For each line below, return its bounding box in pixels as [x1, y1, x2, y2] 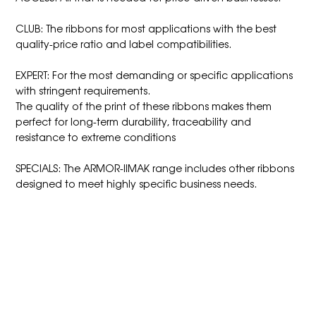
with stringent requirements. [16, 83, 154, 97]
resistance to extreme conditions [16, 129, 176, 144]
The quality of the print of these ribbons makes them [16, 98, 272, 113]
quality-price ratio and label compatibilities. [16, 36, 238, 51]
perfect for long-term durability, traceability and [16, 114, 252, 128]
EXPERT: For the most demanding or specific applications [16, 67, 293, 82]
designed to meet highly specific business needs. [16, 176, 263, 190]
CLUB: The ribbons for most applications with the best [16, 20, 277, 35]
